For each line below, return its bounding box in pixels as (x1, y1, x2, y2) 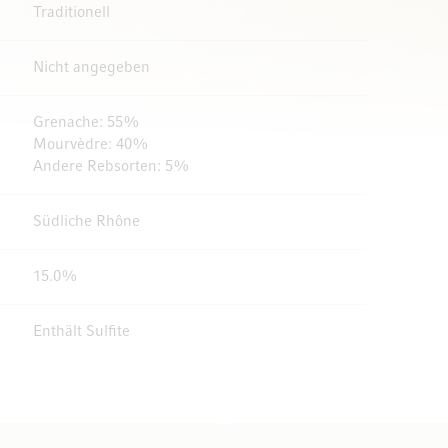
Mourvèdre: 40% (33, 138, 149, 152)
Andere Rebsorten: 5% (33, 160, 190, 174)
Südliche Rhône (33, 215, 140, 229)
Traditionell (33, 6, 110, 20)
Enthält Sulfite (33, 325, 130, 339)
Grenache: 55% (33, 116, 140, 130)
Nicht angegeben (33, 61, 150, 75)
